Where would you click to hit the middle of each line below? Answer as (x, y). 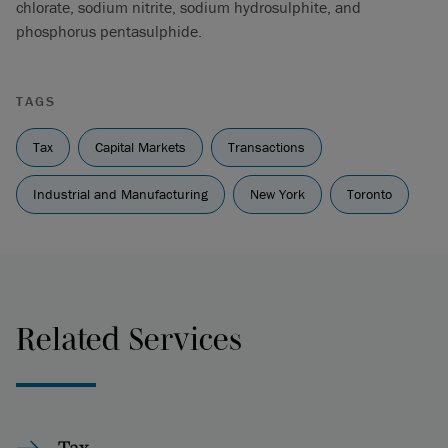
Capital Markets (140, 147)
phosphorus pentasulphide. (109, 31)
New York (277, 194)
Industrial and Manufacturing (120, 194)
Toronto (369, 194)
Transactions (266, 147)
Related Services (129, 338)
